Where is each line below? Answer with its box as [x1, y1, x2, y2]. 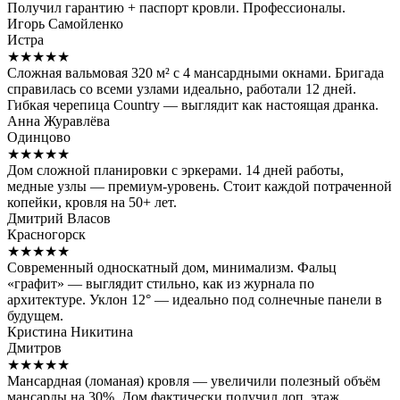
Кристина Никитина [7, 324, 133, 340]
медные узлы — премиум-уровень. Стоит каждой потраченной [7, 179, 392, 195]
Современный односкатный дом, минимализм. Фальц [7, 260, 337, 276]
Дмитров [7, 340, 62, 356]
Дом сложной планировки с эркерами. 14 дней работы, [7, 162, 344, 179]
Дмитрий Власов [7, 211, 111, 227]
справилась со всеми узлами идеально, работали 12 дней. [7, 81, 356, 97]
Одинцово [7, 129, 71, 146]
